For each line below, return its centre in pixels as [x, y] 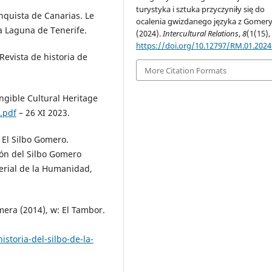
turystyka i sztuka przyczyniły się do [201, 9]
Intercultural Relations [201, 34]
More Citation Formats [186, 70]
